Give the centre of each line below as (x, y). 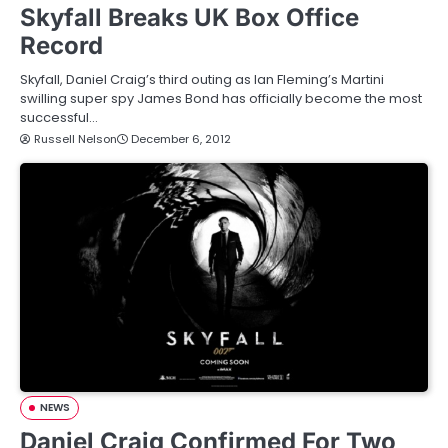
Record (61, 45)
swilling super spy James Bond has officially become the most (221, 98)
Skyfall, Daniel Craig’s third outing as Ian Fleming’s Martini (202, 79)
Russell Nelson (75, 138)
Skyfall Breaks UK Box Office (189, 17)
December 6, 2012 (181, 138)
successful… (59, 117)
